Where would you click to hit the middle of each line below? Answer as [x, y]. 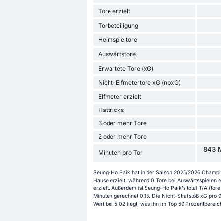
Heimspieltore [117, 39]
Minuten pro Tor [120, 153]
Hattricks [111, 110]
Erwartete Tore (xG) [126, 68]
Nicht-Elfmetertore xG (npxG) [139, 82]
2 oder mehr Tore [122, 136]
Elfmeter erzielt [119, 96]
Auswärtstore [117, 54]
